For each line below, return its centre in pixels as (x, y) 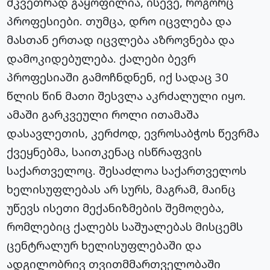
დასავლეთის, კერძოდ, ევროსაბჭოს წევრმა (133, 133)
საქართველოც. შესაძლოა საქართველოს (127, 171)
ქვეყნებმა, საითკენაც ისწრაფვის (105, 152)
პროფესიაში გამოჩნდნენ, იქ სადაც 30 (118, 77)
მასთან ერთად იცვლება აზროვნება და (121, 40)
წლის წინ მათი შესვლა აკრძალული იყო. (127, 96)
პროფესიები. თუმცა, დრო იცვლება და (119, 21)
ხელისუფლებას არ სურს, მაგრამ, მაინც (121, 189)
